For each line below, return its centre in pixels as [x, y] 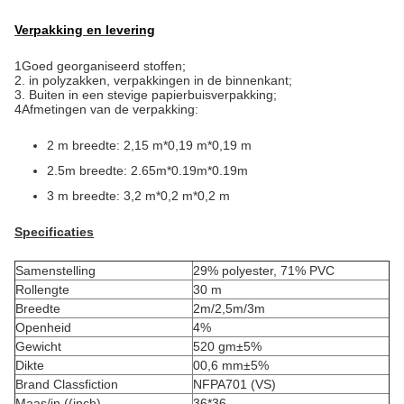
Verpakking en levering [85, 30]
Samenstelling [55, 271]
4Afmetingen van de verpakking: [106, 109]
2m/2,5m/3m [229, 308]
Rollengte [42, 289]
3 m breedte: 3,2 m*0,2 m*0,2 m [138, 196]
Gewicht [38, 346]
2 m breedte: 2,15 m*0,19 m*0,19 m [149, 145]
